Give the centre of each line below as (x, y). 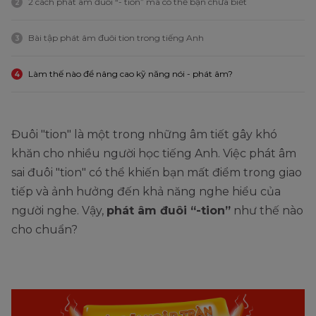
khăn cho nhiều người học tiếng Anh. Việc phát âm (154, 153)
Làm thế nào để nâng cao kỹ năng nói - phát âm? (130, 74)
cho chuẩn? (46, 230)
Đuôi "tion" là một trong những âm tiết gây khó (144, 134)
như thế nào (267, 211)
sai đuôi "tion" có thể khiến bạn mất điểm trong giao (157, 172)
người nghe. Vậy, (59, 211)
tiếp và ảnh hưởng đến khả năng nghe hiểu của (146, 192)
